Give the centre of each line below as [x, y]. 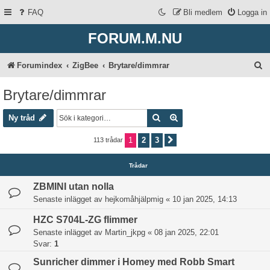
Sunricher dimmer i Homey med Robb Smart [134, 262]
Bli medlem [203, 12]
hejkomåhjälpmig [134, 199]
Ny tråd [22, 118]
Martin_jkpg [125, 232]
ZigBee [86, 65]
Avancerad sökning [214, 117]
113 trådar [109, 140]
